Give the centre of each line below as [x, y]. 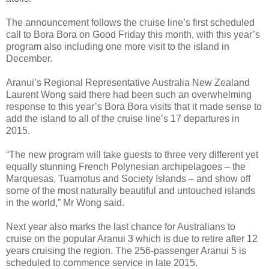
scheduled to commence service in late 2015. [102, 262]
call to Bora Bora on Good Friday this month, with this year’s [133, 34]
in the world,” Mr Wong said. [65, 202]
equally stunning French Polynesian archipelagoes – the [126, 166]
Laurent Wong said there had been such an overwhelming [129, 94]
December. [29, 58]
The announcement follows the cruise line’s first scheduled [130, 22]
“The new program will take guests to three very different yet [132, 154]
